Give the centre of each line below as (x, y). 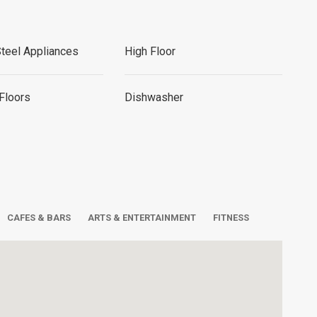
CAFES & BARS (39, 218)
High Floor (150, 51)
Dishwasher (154, 97)
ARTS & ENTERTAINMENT (142, 218)
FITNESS (231, 218)
